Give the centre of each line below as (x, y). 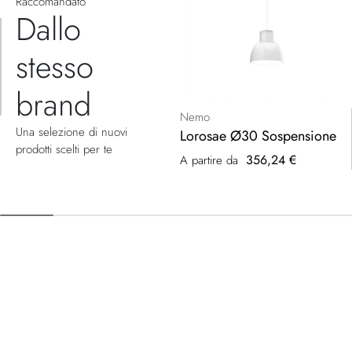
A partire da (209, 160)
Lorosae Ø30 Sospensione (258, 136)
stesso (55, 66)
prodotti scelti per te (64, 149)
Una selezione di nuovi (71, 132)
